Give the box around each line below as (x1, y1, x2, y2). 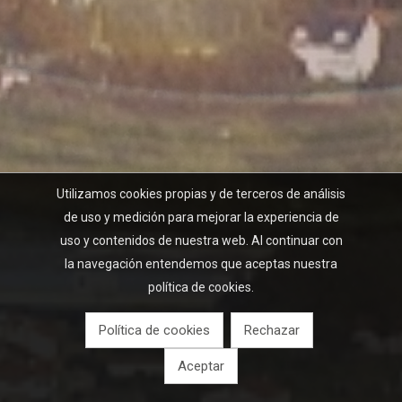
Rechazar (243, 322, 300, 338)
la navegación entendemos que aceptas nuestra (65, 257, 337, 271)
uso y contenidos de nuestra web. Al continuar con (59, 233, 343, 248)
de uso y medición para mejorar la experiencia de (63, 210, 339, 224)
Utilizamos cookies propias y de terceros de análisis (57, 187, 345, 201)
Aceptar (178, 358, 224, 374)
